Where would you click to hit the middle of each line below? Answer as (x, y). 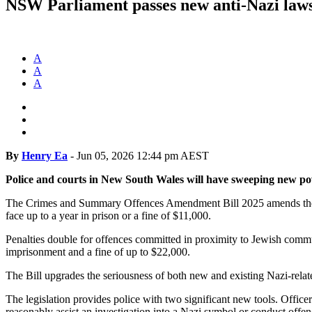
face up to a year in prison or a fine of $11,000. (108, 215)
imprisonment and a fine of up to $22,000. (98, 251)
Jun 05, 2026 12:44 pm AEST (143, 155)
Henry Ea (45, 155)
